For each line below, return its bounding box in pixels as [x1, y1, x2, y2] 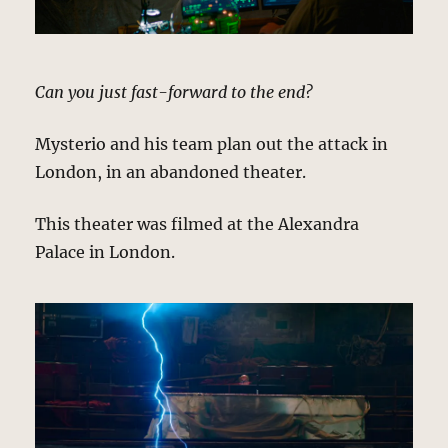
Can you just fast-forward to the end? [35, 82, 314, 103]
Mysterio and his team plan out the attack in [35, 134, 389, 155]
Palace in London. [35, 242, 176, 263]
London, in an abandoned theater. [35, 162, 307, 183]
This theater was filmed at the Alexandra [35, 214, 360, 235]
